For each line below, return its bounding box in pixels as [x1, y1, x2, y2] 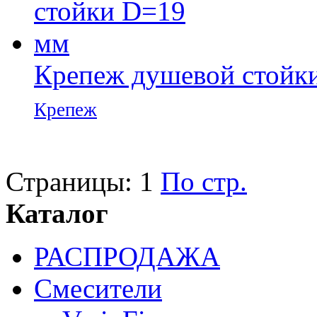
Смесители [34, 273, 162, 304]
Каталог [6, 198, 108, 229]
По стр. [161, 166, 247, 197]
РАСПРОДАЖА [34, 241, 220, 272]
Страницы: [6, 166, 132, 197]
